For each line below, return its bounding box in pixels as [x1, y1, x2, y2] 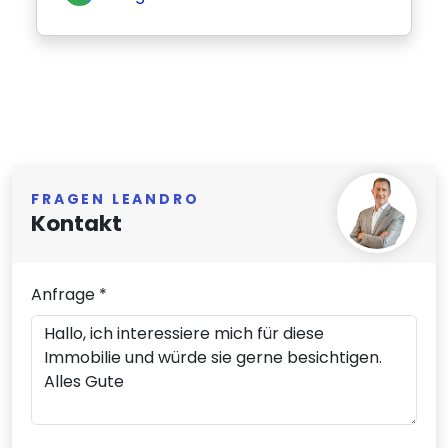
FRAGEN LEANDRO [31, 189, 200, 210]
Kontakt [31, 208, 123, 240]
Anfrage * [31, 282, 108, 306]
